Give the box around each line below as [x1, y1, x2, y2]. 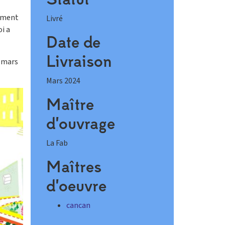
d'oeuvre [46, 174, 106, 197]
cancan [66, 200, 90, 211]
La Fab [46, 138, 68, 149]
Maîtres [46, 155, 101, 178]
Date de [46, 31, 100, 54]
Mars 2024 [46, 75, 80, 87]
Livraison [46, 50, 112, 73]
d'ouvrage [46, 112, 115, 135]
